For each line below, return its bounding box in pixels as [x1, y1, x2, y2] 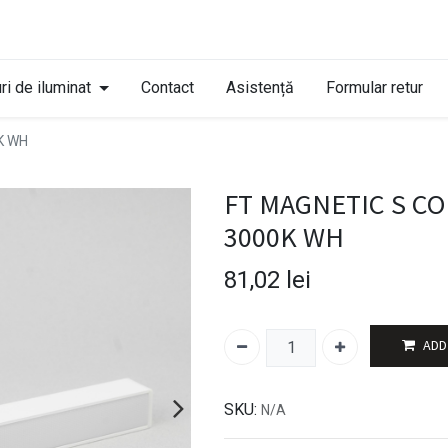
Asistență [225, 77, 294, 97]
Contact [140, 77, 194, 97]
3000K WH [224, 218, 344, 255]
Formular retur [325, 77, 423, 97]
